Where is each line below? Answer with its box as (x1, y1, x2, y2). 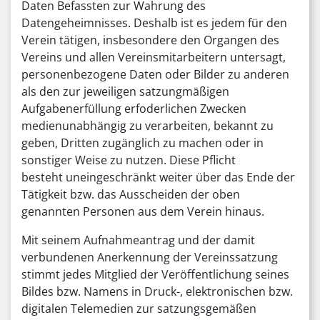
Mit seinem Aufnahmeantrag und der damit (21, 232, 255, 248)
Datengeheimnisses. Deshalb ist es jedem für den (21, 15, 287, 31)
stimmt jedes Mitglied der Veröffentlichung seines (21, 266, 289, 282)
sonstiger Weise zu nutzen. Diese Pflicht (21, 152, 236, 168)
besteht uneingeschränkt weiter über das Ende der (21, 169, 295, 185)
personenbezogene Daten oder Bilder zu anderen (21, 66, 289, 82)
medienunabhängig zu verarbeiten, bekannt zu (21, 118, 274, 134)
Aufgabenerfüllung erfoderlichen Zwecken (21, 101, 246, 116)
